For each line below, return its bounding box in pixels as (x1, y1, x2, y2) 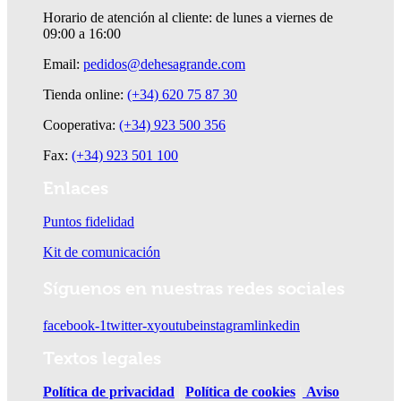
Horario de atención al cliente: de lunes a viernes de (43, 10, 333, 26)
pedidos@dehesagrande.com (83, 56, 245, 73)
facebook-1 (43, 318, 107, 334)
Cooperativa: (43, 117, 119, 133)
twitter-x (107, 318, 154, 334)
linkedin (254, 318, 300, 334)
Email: (43, 56, 83, 73)
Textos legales (43, 348, 161, 370)
